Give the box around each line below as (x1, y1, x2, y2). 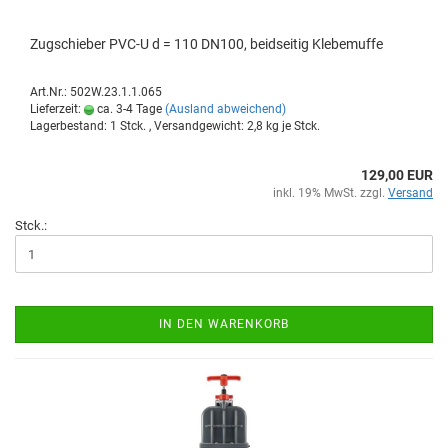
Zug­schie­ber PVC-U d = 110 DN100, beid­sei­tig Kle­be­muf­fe (30, 36, 383, 52)
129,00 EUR (361, 167, 433, 183)
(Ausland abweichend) (165, 102, 286, 116)
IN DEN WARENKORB (159, 317, 289, 331)
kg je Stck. (263, 119, 320, 133)
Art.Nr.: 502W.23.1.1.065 (30, 85, 162, 99)
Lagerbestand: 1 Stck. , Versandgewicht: (30, 119, 247, 133)
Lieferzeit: (30, 102, 84, 116)
